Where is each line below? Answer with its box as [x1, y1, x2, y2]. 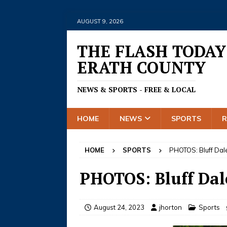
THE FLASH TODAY [77, 41, 226, 62]
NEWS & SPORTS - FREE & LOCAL [77, 85, 196, 94]
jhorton [159, 203, 182, 211]
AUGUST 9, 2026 [77, 18, 123, 25]
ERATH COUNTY [77, 57, 206, 78]
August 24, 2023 [94, 203, 144, 211]
